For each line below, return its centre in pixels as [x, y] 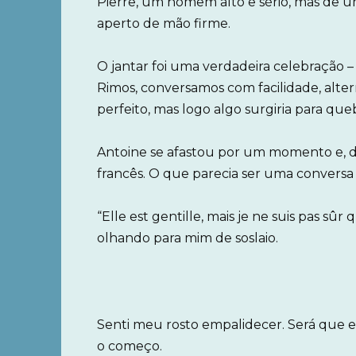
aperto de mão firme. [164, 23]
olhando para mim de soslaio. [188, 238]
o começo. [130, 346]
